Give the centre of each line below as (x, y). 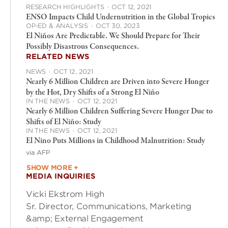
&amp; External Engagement (85, 219)
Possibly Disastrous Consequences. (82, 47)
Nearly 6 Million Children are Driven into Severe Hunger (118, 82)
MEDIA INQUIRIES (61, 176)
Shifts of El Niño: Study (64, 122)
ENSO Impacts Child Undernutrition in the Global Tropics (121, 17)
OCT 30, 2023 (118, 26)
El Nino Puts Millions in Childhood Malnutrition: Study (116, 141)
